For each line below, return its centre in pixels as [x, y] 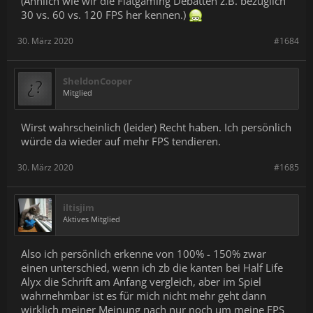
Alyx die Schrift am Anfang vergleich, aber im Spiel [141, 282]
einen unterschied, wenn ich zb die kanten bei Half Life [152, 268]
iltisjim [79, 208]
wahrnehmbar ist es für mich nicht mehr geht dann [144, 296]
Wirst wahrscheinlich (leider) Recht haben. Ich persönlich [156, 127]
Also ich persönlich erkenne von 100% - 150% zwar [144, 254]
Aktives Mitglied [92, 219]
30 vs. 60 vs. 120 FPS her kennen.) [105, 15]
